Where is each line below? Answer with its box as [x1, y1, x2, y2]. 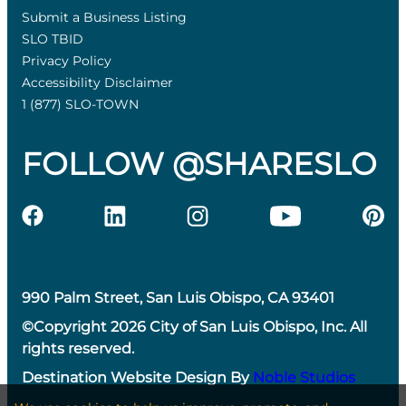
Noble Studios [253, 369, 355, 386]
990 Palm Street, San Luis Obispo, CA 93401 [22, 289, 334, 306]
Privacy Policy [22, 53, 111, 69]
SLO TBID [22, 31, 83, 47]
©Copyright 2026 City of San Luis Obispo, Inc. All [22, 318, 367, 335]
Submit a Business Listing [22, 9, 187, 25]
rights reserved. [22, 340, 134, 357]
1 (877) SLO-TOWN [22, 96, 139, 112]
